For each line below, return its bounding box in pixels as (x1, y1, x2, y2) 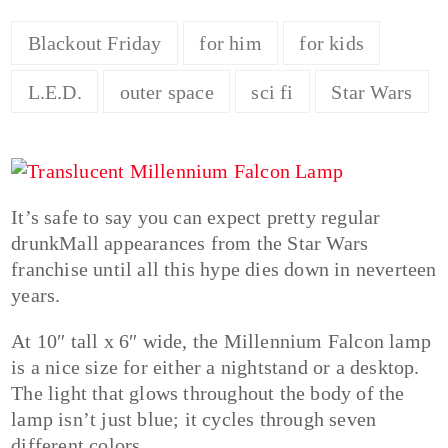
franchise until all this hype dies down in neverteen (11, 258, 437, 281)
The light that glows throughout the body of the (11, 382, 405, 405)
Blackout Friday (27, 32, 162, 55)
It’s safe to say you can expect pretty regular (11, 206, 381, 229)
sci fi (251, 80, 294, 103)
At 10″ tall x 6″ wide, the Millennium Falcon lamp (11, 330, 432, 353)
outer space (119, 80, 214, 103)
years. (11, 284, 61, 307)
